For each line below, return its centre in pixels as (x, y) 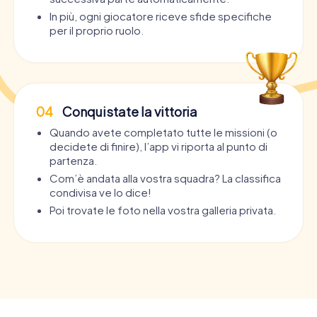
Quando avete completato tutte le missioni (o (163, 132)
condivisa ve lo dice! (100, 192)
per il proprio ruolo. (97, 30)
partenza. (73, 160)
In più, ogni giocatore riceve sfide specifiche (161, 16)
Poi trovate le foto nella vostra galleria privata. (163, 209)
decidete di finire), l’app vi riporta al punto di (158, 146)
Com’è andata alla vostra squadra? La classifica (165, 178)
